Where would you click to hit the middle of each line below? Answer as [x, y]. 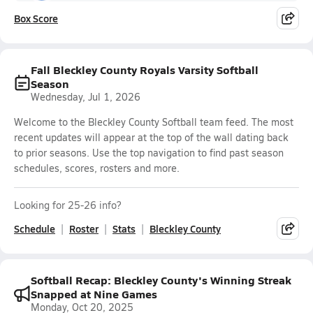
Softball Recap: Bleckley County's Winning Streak [161, 280]
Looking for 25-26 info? [67, 205]
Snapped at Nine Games [94, 294]
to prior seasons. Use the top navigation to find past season [149, 153]
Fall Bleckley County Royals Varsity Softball [145, 70]
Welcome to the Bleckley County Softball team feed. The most [154, 122]
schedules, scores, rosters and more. [97, 168]
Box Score [36, 18]
